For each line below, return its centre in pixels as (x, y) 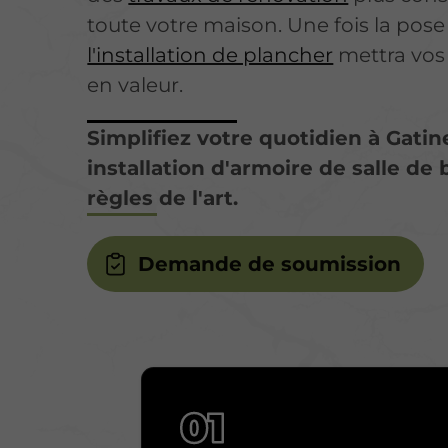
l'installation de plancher (210, 54)
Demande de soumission (270, 263)
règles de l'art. (163, 197)
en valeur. (135, 84)
